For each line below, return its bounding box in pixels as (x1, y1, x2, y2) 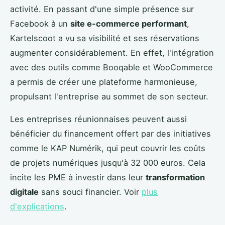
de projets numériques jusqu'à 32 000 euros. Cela (10, 158, 205, 168)
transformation (146, 172, 205, 183)
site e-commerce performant (70, 19, 187, 29)
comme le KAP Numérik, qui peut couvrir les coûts (10, 143, 205, 154)
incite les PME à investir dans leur (10, 172, 146, 183)
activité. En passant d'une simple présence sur (10, 4, 194, 15)
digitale (10, 187, 39, 197)
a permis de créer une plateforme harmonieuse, (10, 77, 197, 87)
